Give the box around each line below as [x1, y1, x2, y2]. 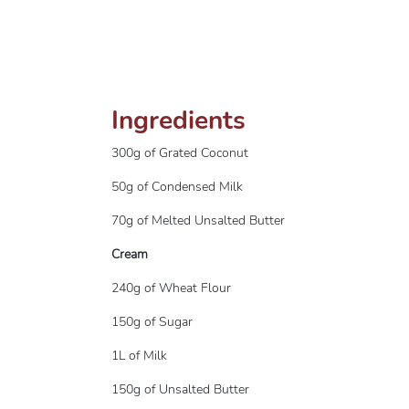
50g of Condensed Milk [111, 178, 243, 195]
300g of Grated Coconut [111, 144, 248, 162]
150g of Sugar [111, 313, 193, 330]
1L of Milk [111, 347, 167, 364]
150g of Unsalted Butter [111, 381, 249, 398]
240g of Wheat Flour [111, 279, 231, 297]
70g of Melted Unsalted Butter [111, 212, 285, 229]
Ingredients [111, 103, 246, 138]
